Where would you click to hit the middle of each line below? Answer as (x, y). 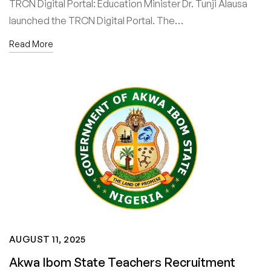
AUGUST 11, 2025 (47, 240)
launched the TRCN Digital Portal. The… (96, 21)
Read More (31, 44)
